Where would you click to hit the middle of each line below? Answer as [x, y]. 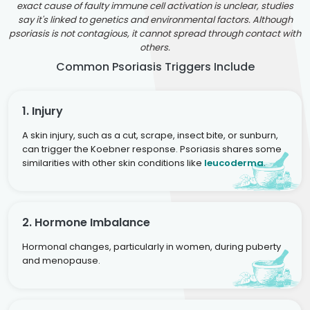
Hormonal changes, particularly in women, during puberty [152, 246]
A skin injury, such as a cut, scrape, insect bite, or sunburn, [150, 135]
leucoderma [234, 163]
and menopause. [61, 260]
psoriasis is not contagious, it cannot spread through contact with [155, 33]
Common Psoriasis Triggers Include [155, 66]
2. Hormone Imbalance [86, 222]
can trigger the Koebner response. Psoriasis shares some [152, 149]
